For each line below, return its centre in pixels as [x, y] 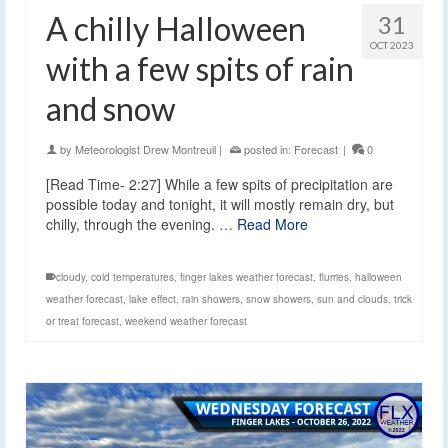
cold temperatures [132, 277]
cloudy [70, 277]
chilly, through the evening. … [141, 224]
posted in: [267, 149]
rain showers [211, 299]
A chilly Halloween [176, 29]
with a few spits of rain [200, 69]
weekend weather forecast [186, 321]
